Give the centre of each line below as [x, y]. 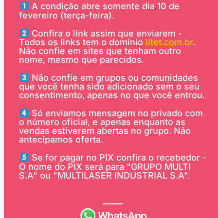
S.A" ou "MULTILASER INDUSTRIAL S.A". [105, 175]
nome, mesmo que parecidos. [82, 59]
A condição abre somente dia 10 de [104, 6]
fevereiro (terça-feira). [67, 15]
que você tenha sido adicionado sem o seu [109, 87]
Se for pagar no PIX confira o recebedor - [118, 158]
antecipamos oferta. [61, 140]
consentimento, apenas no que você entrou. [112, 95]
